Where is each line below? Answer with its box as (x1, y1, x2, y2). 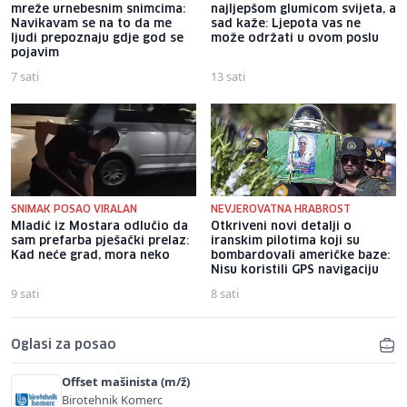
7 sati (11, 67, 39, 84)
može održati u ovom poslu (211, 32, 379, 45)
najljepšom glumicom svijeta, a (211, 3, 396, 15)
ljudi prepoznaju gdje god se (11, 32, 184, 45)
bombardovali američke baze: (211, 249, 390, 262)
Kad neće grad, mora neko (11, 249, 170, 262)
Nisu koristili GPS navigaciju (211, 263, 379, 276)
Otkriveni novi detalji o (211, 220, 352, 233)
